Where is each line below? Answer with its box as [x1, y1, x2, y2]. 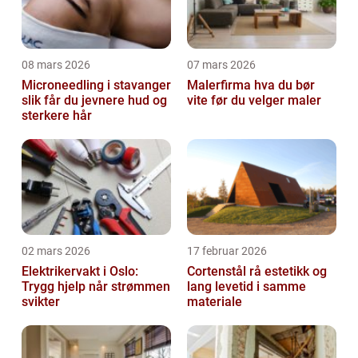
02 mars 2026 [22, 244, 90, 257]
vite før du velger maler [187, 92, 321, 108]
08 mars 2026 [22, 58, 90, 71]
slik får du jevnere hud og [22, 92, 167, 108]
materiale [187, 293, 242, 309]
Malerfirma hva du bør [187, 77, 254, 93]
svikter [22, 293, 60, 309]
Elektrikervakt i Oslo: [22, 263, 138, 279]
